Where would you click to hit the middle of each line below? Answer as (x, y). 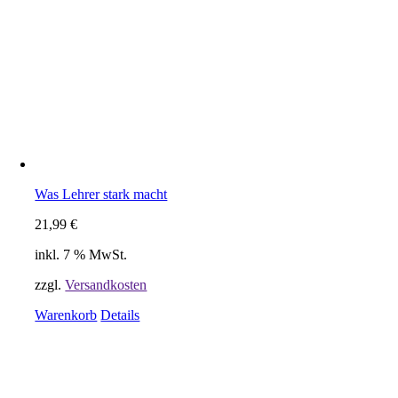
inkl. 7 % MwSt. (81, 255)
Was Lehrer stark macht (101, 195)
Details (120, 315)
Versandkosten (106, 285)
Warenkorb (66, 315)
